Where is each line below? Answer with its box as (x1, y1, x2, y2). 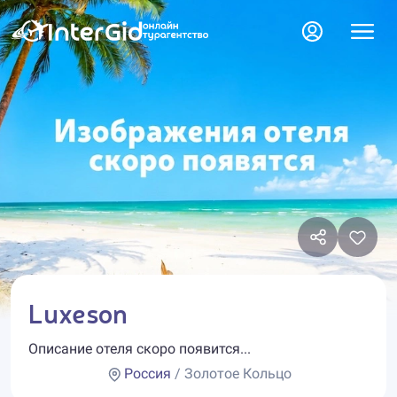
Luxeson (28, 294, 128, 330)
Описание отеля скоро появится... (28, 340, 251, 357)
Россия (124, 365, 171, 382)
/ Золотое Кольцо (171, 365, 292, 382)
